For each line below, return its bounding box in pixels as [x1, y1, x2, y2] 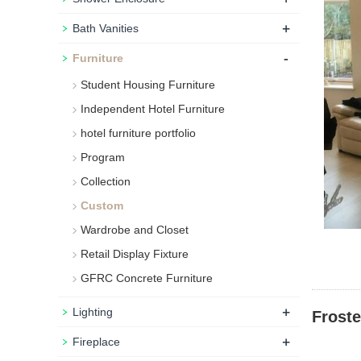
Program [81, 151, 125, 164]
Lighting [73, 305, 113, 318]
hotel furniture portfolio [81, 127, 196, 139]
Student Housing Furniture [81, 78, 215, 91]
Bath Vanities [73, 22, 139, 35]
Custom [81, 199, 123, 212]
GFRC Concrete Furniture [81, 272, 213, 284]
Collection [81, 175, 131, 188]
